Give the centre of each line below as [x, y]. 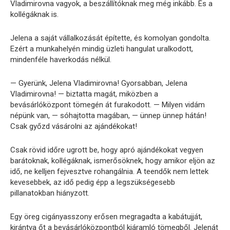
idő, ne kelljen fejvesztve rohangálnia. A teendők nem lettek [109, 172]
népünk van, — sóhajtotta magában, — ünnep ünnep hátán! [108, 116]
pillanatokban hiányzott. [50, 193]
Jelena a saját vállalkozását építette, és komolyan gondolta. [110, 38]
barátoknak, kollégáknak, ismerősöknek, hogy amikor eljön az [113, 161]
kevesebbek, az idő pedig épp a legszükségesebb [93, 183]
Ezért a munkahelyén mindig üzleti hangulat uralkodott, [102, 49]
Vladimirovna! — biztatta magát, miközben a [84, 94]
